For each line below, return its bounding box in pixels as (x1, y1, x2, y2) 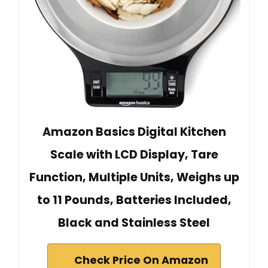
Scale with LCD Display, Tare (50, 146, 218, 163)
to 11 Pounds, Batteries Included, (36, 191, 232, 208)
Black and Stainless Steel (58, 214, 210, 231)
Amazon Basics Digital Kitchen (42, 123, 226, 140)
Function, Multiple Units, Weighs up (29, 169, 239, 185)
